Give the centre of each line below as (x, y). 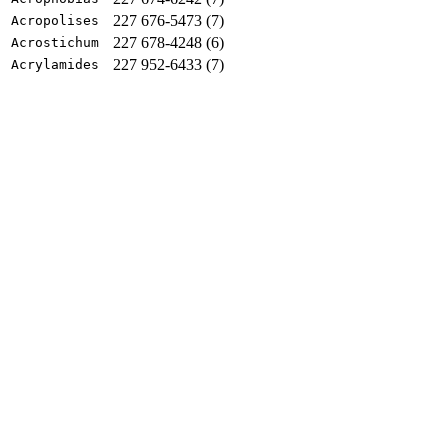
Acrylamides (55, 64)
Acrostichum (55, 42)
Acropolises (55, 20)
